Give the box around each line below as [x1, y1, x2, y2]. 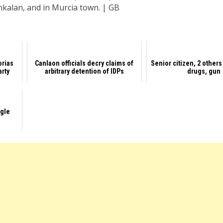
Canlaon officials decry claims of [35, 59, 134, 68]
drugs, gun [187, 67, 221, 76]
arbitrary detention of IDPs [44, 67, 124, 76]
